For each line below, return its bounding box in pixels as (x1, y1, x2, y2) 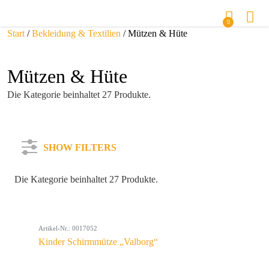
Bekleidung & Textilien (32, 28, 121, 38)
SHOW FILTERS (43, 142, 116, 153)
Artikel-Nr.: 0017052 (38, 225, 97, 232)
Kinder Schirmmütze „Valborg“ (38, 237, 158, 247)
